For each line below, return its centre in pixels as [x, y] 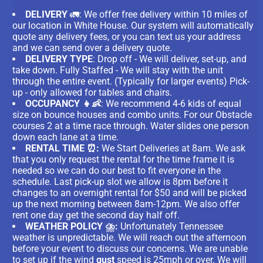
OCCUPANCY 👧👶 [63, 103]
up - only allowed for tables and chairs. [94, 92]
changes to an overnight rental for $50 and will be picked [130, 193]
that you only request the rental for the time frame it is [124, 159]
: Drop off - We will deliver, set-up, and [170, 59]
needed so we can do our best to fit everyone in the [117, 170]
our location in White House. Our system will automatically [133, 25]
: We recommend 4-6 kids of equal [171, 103]
